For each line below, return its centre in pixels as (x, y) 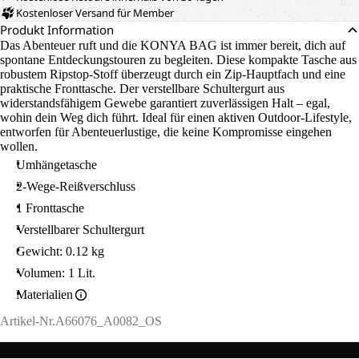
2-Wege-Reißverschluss (76, 186)
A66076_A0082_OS (109, 321)
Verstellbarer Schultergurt (80, 230)
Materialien (44, 294)
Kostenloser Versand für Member (95, 13)
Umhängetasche (56, 165)
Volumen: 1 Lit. (56, 273)
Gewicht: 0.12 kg (60, 251)
